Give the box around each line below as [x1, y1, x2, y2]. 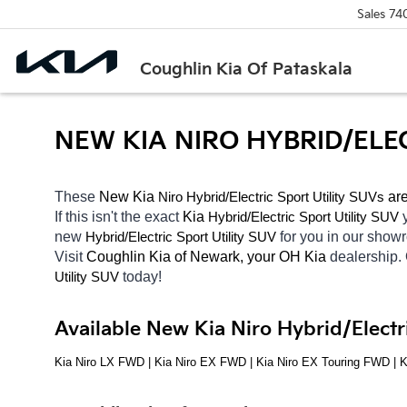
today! [123, 268, 165, 284]
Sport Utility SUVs [277, 189, 384, 204]
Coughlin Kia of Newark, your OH [86, 248, 301, 264]
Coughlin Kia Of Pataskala [140, 59, 353, 79]
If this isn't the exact [55, 208, 183, 224]
